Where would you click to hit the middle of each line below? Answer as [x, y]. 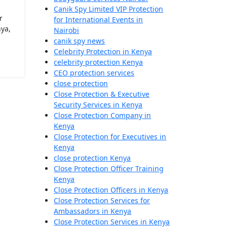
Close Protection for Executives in [110, 137]
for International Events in [99, 20]
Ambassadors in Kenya [93, 211]
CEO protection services [94, 73]
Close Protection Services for [102, 200]
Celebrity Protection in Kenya [103, 51]
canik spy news [80, 41]
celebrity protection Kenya [99, 62]
